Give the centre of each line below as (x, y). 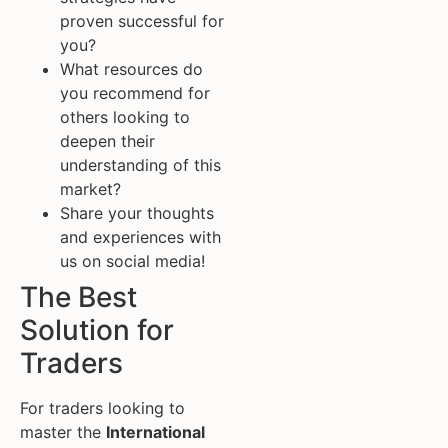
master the (63, 431)
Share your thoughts (137, 212)
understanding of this (140, 164)
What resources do (131, 68)
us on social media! (132, 260)
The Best (78, 296)
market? (90, 188)
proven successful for (142, 20)
